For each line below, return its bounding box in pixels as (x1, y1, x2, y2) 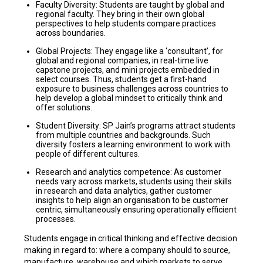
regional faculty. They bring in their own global (35, 9, 204, 19)
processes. (35, 214, 76, 224)
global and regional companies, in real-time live (35, 56, 208, 66)
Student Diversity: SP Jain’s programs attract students (35, 121, 235, 131)
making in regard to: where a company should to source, (23, 245, 230, 255)
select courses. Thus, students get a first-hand (35, 75, 207, 85)
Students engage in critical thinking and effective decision (23, 234, 237, 244)
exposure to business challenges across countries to (35, 84, 228, 94)
